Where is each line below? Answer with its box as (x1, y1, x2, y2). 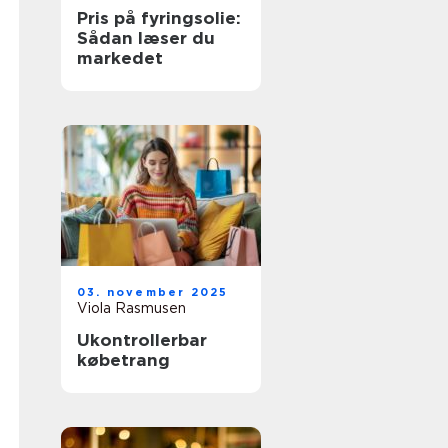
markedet (77, 48, 163, 68)
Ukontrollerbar (77, 330, 207, 350)
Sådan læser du (77, 28, 215, 48)
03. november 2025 (77, 285, 229, 299)
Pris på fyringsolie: (77, 8, 241, 28)
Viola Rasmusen (77, 300, 186, 316)
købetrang (77, 350, 170, 370)
